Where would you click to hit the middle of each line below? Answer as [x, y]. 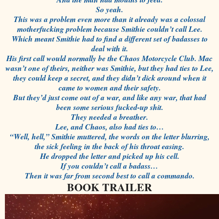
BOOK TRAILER [109, 187]
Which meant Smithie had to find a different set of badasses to [109, 39]
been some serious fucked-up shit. [109, 107]
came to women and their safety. [109, 88]
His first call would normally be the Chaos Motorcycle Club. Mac [109, 58]
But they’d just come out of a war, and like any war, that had [109, 98]
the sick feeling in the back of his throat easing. [109, 146]
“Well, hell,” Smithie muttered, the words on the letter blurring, [109, 137]
